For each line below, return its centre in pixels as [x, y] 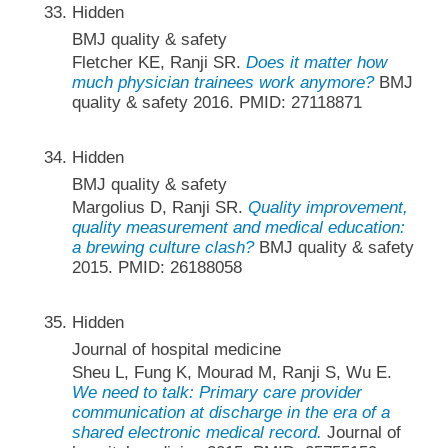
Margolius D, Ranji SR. [159, 208]
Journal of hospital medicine [176, 350]
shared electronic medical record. [196, 433]
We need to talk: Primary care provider [216, 393]
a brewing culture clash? [162, 248]
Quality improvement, [327, 208]
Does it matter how [316, 62]
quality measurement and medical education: [238, 228]
